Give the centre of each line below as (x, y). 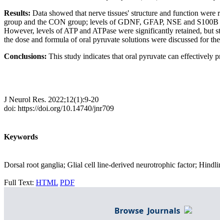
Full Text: (20, 182)
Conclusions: (26, 56)
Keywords (21, 137)
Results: (18, 13)
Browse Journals (149, 210)
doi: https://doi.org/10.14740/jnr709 (59, 109)
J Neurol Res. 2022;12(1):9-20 (51, 100)
